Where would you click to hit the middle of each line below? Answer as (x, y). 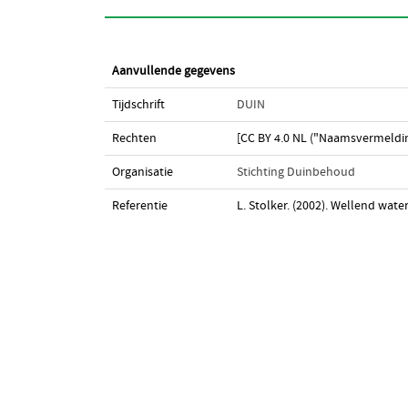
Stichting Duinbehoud (296, 172)
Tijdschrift (138, 105)
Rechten (134, 138)
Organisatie (142, 172)
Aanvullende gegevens (173, 71)
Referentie (139, 206)
